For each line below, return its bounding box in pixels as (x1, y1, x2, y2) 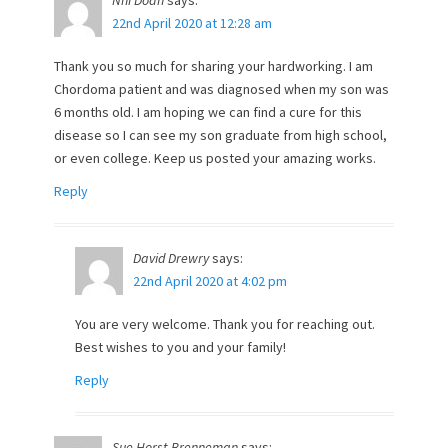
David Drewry (133, 249, 209, 267)
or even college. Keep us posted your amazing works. (54, 149, 376, 167)
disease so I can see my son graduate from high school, (54, 126, 387, 144)
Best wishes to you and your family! (75, 338, 286, 356)
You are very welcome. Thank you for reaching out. (75, 315, 375, 333)
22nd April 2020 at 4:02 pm (133, 272, 287, 290)
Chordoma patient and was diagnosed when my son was (54, 80, 389, 98)
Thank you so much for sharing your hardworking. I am (54, 57, 373, 75)
